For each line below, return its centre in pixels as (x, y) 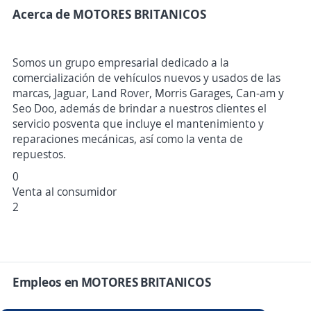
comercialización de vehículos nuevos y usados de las (146, 78)
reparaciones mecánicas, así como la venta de (128, 139)
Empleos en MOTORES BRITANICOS (112, 282)
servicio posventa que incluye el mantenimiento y (138, 124)
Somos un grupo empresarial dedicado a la (121, 63)
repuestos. (39, 154)
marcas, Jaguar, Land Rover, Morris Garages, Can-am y (148, 93)
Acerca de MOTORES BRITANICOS (109, 14)
